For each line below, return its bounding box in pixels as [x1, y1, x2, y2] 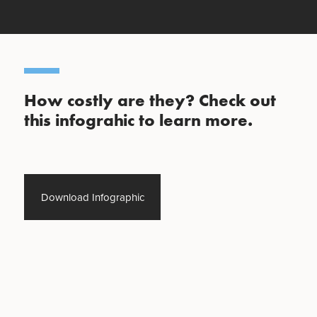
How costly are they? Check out [23, 89, 276, 111]
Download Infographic [40, 189, 144, 205]
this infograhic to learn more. [23, 109, 253, 131]
